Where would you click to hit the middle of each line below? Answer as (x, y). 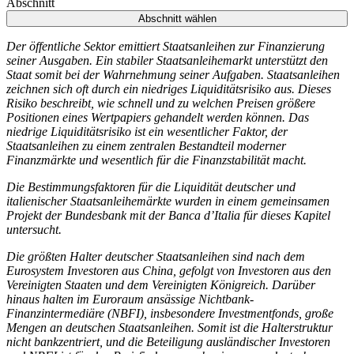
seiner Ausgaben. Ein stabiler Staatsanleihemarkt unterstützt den (167, 60)
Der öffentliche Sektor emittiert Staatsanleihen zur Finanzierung (166, 46)
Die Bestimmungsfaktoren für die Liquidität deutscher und (151, 186)
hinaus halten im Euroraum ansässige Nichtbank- (130, 299)
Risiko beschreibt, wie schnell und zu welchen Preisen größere (161, 103)
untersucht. (34, 229)
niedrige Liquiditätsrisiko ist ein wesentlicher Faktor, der (147, 131)
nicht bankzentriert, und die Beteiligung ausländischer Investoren (168, 341)
